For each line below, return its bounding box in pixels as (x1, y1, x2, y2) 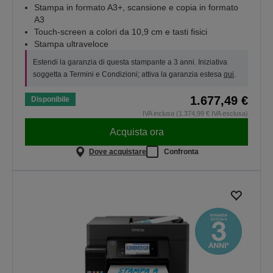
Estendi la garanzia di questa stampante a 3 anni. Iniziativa (33, 58, 227, 67)
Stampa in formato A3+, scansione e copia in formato (34, 2, 238, 13)
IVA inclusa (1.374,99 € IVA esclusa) (143, 110, 248, 118)
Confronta (163, 147, 199, 156)
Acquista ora (109, 126, 164, 137)
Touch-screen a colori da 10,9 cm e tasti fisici (34, 27, 207, 37)
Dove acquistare (88, 147, 146, 156)
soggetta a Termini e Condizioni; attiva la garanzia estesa (33, 70, 224, 79)
